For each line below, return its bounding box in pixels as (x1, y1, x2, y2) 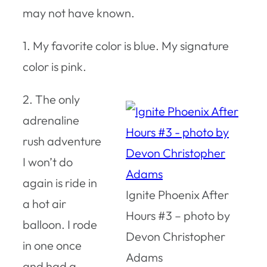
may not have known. (23, 5, 135, 20)
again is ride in (23, 175, 97, 190)
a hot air (23, 195, 66, 211)
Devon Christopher (126, 228, 225, 244)
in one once (23, 237, 82, 253)
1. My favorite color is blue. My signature (23, 38, 229, 53)
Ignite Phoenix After (126, 187, 229, 202)
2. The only (23, 91, 80, 107)
